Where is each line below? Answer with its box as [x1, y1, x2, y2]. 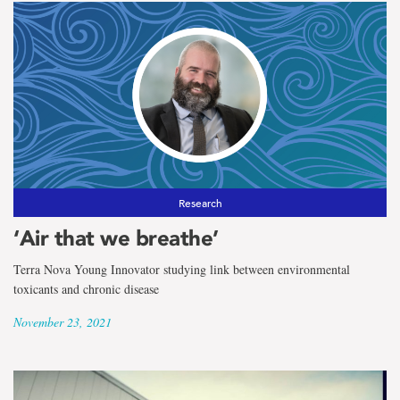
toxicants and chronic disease [13, 279, 159, 297]
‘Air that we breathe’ [13, 224, 219, 251]
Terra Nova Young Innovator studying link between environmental [13, 260, 350, 278]
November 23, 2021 [13, 312, 112, 330]
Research [178, 195, 222, 210]
